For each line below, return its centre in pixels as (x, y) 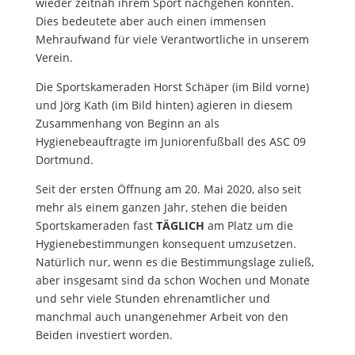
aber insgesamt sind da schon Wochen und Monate (172, 280)
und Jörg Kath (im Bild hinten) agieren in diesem (164, 105)
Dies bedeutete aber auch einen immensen (151, 21)
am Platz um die (248, 225)
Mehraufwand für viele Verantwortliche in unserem (172, 39)
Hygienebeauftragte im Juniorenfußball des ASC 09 (170, 141)
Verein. (54, 57)
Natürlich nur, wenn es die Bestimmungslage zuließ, (174, 261)
